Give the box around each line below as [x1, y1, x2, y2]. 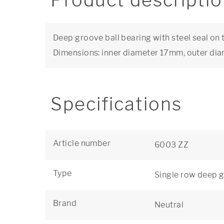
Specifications [50, 93, 182, 115]
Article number [53, 138, 111, 148]
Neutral [154, 200, 184, 209]
